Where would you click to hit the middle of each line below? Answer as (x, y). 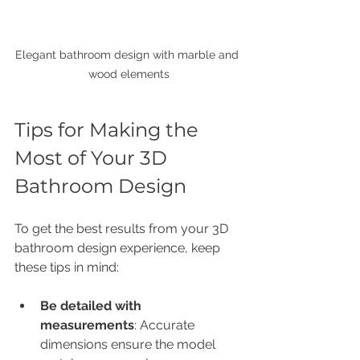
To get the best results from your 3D (123, 229)
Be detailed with (92, 306)
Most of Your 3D (93, 158)
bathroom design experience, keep (119, 248)
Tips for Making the (109, 130)
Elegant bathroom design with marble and (129, 55)
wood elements (129, 74)
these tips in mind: (67, 268)
